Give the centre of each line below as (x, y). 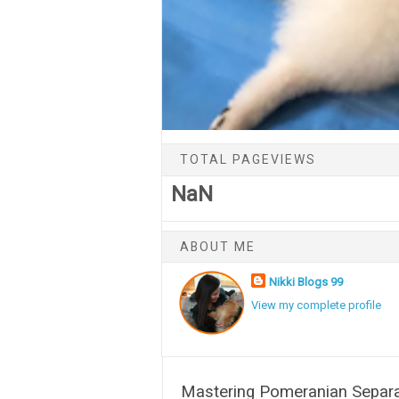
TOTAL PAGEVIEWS (248, 159)
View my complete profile (317, 305)
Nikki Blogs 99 (306, 281)
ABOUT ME (218, 246)
